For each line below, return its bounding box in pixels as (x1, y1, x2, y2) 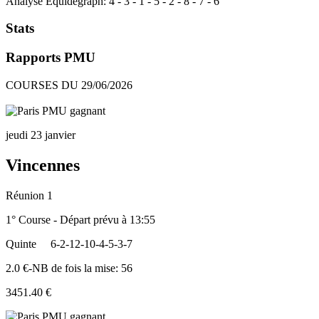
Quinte (6, 237, 36, 250)
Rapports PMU (6, 49, 95, 65)
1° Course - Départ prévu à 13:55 (6, 213, 155, 226)
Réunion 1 (6, 189, 53, 202)
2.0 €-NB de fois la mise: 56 (6, 261, 132, 274)
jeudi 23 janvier (6, 128, 75, 141)
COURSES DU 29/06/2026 (6, 78, 132, 91)
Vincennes (6, 155, 80, 174)
